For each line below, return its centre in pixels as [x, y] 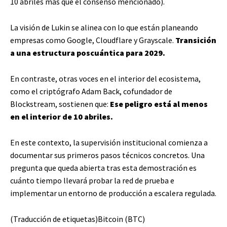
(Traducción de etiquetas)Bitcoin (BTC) [78, 219]
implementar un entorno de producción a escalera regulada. [113, 193]
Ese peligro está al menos [159, 104]
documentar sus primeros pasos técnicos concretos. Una [107, 155]
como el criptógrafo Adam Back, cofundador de [91, 91]
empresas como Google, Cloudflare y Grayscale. [93, 40]
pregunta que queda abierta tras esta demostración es [103, 167]
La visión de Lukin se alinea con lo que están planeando [104, 27]
